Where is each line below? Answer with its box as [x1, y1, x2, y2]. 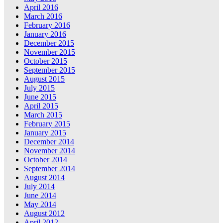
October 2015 [24, 57, 67, 66]
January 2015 [24, 128, 66, 137]
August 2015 [24, 75, 65, 84]
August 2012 [24, 209, 65, 218]
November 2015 [24, 48, 75, 57]
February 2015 [24, 119, 70, 128]
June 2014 [24, 191, 56, 200]
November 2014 [24, 146, 75, 155]
